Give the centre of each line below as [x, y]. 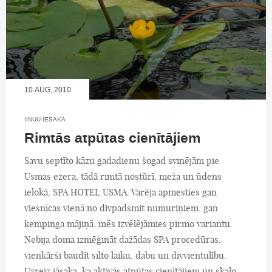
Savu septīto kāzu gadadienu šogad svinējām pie [122, 160]
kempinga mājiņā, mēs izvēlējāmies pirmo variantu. [128, 223]
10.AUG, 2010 [48, 90]
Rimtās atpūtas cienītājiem [112, 138]
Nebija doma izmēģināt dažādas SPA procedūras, [123, 239]
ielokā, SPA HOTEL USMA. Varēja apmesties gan [121, 192]
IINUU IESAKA [45, 119]
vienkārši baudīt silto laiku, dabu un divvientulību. [125, 255]
